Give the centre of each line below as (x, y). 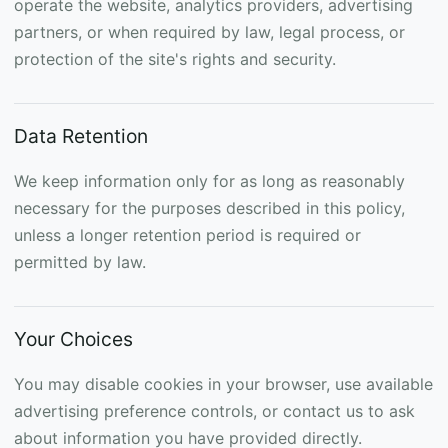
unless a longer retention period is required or (187, 235)
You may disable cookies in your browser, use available (223, 384)
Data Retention (81, 136)
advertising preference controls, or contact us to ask (214, 411)
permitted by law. (80, 262)
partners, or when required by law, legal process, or (209, 32)
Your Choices (73, 339)
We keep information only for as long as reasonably (209, 181)
